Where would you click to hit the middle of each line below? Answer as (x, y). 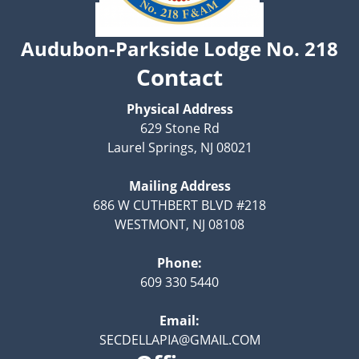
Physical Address (179, 109)
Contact (179, 77)
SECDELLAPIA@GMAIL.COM (179, 339)
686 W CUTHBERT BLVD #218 (179, 205)
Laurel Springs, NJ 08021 (179, 147)
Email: (179, 320)
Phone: (179, 262)
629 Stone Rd (179, 128)
